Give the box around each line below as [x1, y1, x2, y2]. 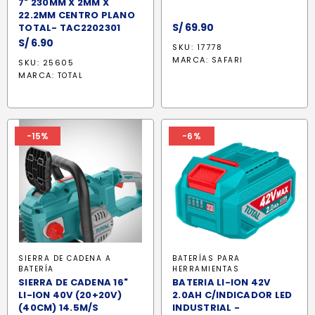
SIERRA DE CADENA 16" [18, 276, 128, 290]
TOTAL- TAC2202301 [18, 21, 121, 35]
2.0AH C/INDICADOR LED [172, 288, 292, 302]
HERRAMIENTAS [172, 264, 239, 275]
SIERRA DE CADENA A [18, 253, 111, 264]
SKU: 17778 [172, 41, 222, 53]
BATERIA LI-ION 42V [172, 276, 271, 290]
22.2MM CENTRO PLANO [18, 8, 135, 22]
